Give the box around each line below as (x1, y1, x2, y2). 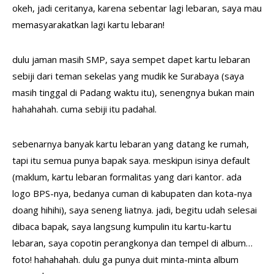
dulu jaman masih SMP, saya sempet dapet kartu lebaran (12, 53, 250, 65)
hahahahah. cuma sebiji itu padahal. (12, 103, 157, 115)
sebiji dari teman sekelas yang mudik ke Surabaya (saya (12, 70, 244, 82)
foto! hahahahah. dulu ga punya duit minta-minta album (12, 253, 239, 265)
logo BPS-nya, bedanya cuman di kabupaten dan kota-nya (12, 187, 252, 199)
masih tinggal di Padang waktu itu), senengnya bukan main (12, 86, 254, 98)
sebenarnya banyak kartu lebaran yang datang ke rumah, (12, 138, 249, 150)
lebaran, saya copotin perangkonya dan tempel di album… (12, 237, 253, 249)
